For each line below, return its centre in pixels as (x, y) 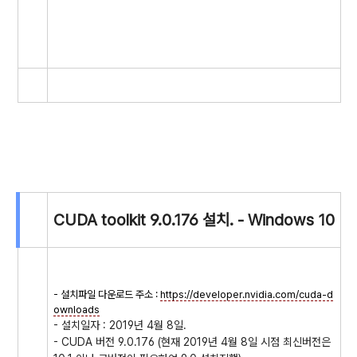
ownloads (76, 310)
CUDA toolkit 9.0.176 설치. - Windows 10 (194, 220)
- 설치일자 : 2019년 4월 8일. (122, 325)
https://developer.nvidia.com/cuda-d (247, 294)
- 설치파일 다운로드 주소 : (107, 294)
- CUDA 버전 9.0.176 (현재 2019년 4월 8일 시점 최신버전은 (192, 342)
